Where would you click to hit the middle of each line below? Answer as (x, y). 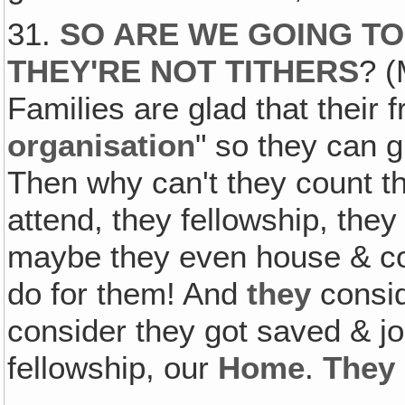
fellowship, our (113, 368)
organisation (102, 146)
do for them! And (127, 294)
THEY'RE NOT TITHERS (184, 72)
